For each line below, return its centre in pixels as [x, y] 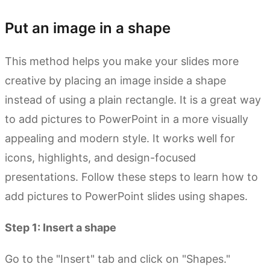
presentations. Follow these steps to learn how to [131, 177]
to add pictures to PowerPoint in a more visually [127, 119]
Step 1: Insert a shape [61, 227]
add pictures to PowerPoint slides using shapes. [126, 196]
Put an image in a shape [88, 28]
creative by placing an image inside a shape [115, 80]
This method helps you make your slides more [122, 61]
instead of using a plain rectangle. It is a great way [133, 99]
